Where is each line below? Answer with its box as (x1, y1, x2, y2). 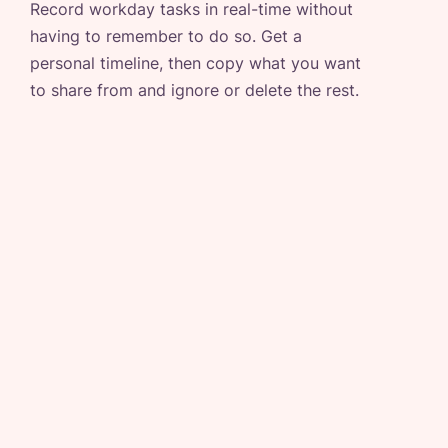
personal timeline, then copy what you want (30, 53, 361, 74)
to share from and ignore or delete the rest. (30, 80, 359, 101)
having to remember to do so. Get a (30, 26, 302, 47)
